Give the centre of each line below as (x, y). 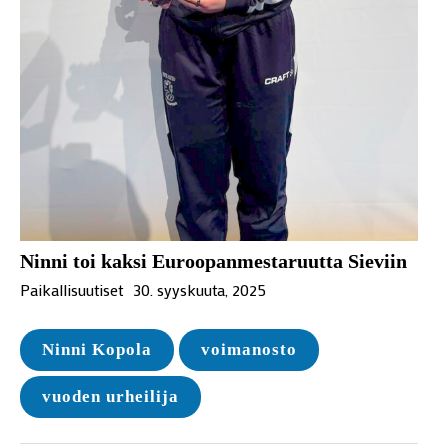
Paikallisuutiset (71, 289)
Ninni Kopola (97, 349)
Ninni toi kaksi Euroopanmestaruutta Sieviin (213, 260)
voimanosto (249, 349)
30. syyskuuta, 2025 (199, 289)
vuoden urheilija (110, 396)
